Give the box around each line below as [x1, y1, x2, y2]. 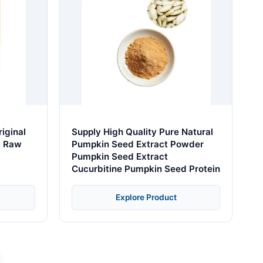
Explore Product [115, 192, 177, 202]
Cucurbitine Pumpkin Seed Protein [72, 163, 220, 174]
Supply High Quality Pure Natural [72, 126, 213, 137]
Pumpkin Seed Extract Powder [72, 138, 204, 150]
